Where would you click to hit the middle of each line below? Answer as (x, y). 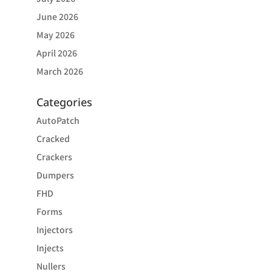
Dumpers (55, 175)
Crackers (54, 157)
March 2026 (59, 71)
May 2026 (55, 35)
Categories (64, 102)
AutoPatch (58, 120)
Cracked (53, 138)
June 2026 (57, 16)
